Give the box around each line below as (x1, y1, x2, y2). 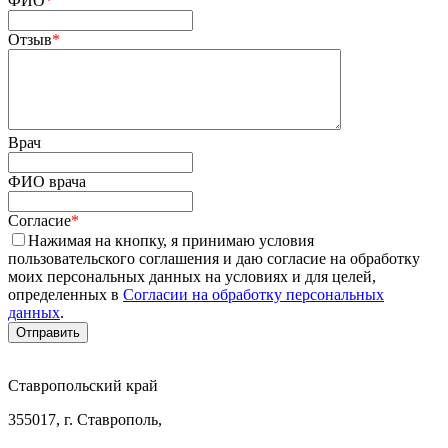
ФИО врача (8, 172, 86, 190)
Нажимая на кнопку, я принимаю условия (28, 231, 314, 249)
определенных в (8, 285, 123, 303)
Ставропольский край (8, 376, 158, 394)
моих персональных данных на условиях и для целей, (8, 267, 376, 285)
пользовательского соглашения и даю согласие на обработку (8, 249, 420, 267)
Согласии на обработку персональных (123, 285, 384, 303)
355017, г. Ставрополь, (8, 410, 162, 428)
